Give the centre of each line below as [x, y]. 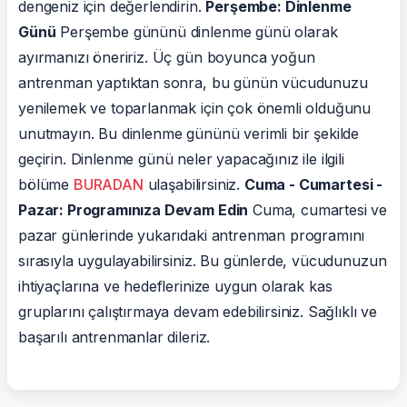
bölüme [46, 184]
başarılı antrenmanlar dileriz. [114, 337]
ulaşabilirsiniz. [194, 184]
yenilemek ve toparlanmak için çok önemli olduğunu [195, 108]
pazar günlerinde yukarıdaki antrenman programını [192, 235]
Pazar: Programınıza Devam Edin [134, 209]
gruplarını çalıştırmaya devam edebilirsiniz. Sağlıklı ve [198, 311]
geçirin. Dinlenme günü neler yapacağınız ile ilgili [181, 159]
